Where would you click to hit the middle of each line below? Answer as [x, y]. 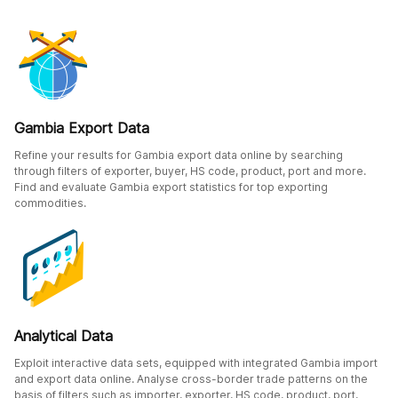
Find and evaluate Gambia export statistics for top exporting [171, 187]
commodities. [50, 203]
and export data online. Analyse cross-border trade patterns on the [191, 378]
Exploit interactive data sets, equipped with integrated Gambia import [196, 362]
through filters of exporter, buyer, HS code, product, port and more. [190, 171]
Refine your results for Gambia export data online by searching [179, 155]
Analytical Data [64, 335]
